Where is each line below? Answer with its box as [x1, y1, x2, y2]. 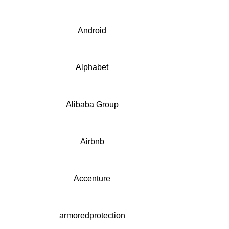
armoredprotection [59, 211, 125, 220]
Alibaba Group [65, 100, 119, 109]
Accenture [74, 174, 110, 183]
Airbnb [80, 137, 104, 146]
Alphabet [76, 63, 108, 72]
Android [78, 26, 106, 35]
